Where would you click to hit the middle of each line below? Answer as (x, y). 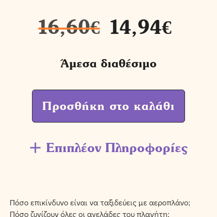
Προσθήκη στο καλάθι (108, 106)
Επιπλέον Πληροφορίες (117, 147)
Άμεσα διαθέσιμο (108, 63)
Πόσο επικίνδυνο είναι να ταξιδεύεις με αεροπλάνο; (100, 202)
